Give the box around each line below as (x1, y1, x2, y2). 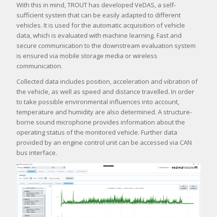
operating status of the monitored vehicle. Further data (16, 127, 177, 137)
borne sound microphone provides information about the (16, 117, 185, 126)
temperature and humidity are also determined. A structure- (16, 107, 192, 116)
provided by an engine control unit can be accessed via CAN (16, 138, 192, 147)
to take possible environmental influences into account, (16, 97, 179, 106)
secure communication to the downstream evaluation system (16, 41, 196, 50)
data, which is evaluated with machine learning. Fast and (16, 31, 182, 40)
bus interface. (16, 148, 57, 157)
